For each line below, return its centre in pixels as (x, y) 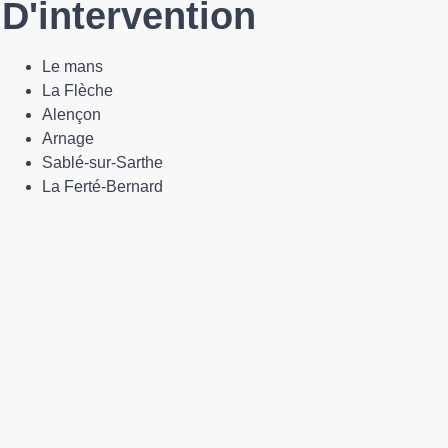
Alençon (71, 114)
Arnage (67, 138)
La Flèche (77, 90)
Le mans (72, 66)
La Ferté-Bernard (102, 186)
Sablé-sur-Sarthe (102, 162)
